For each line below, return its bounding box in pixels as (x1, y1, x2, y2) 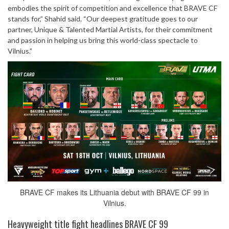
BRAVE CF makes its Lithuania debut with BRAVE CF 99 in (20, 187, 209, 198)
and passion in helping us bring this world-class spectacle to (8, 36, 198, 44)
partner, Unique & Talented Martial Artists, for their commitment (8, 25, 213, 34)
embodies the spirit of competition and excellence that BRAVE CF (8, 4, 217, 12)
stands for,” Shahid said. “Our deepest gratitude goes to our (8, 14, 198, 23)
